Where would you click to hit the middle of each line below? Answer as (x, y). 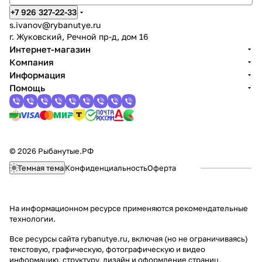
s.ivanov (26, 25)
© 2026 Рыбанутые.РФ (51, 151)
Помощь (27, 88)
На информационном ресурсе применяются (92, 208)
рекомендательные (211, 208)
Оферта (162, 168)
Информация (37, 75)
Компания (32, 62)
